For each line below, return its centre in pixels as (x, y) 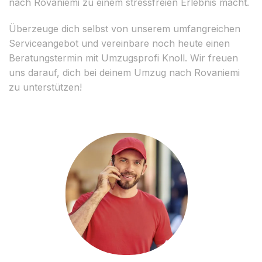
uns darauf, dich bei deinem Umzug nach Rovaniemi (124, 72)
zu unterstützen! (45, 87)
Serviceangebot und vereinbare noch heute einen (119, 43)
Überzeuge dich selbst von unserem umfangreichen (125, 28)
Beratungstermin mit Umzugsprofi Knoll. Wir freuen (123, 58)
